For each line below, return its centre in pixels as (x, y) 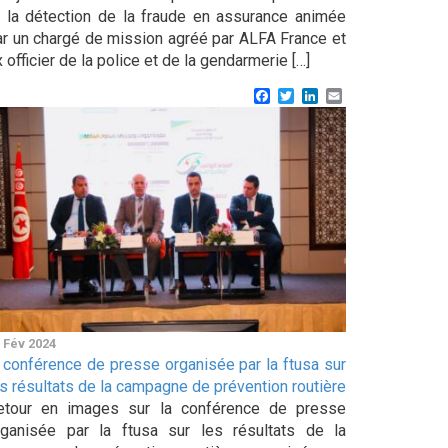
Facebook (304, 95)
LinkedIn (348, 95)
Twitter (318, 95)
